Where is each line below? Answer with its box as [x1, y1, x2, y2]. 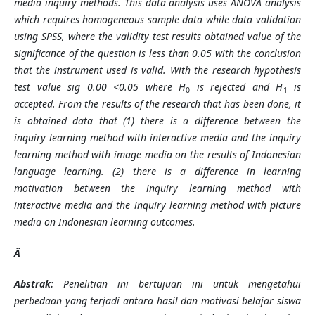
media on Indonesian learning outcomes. [13, 215, 195, 229]
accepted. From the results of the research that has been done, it [13, 97, 302, 111]
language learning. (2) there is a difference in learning [13, 165, 302, 179]
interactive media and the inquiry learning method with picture [13, 198, 302, 212]
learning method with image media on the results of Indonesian [13, 148, 302, 162]
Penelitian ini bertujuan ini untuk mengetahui [53, 277, 302, 291]
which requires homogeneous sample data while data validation [13, 13, 302, 27]
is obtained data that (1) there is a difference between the [13, 114, 302, 128]
